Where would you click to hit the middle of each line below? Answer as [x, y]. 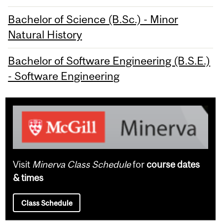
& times [28, 177]
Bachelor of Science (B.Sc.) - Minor [93, 19]
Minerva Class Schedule [82, 164]
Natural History [45, 35]
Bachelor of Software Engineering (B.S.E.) [109, 61]
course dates [173, 164]
